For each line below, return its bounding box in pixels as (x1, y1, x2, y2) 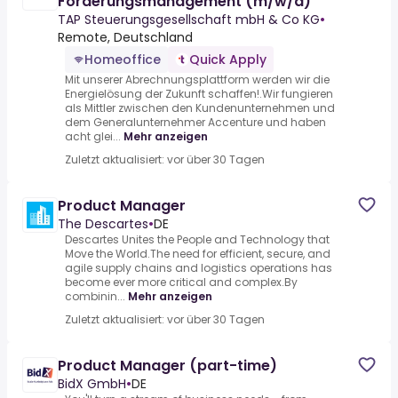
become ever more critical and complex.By (65, 275, 298, 291)
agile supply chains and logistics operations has (65, 260, 332, 276)
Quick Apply (189, 51, 267, 69)
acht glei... (65, 129, 121, 145)
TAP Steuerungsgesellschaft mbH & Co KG (58, 11, 320, 29)
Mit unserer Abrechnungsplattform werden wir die (65, 72, 330, 88)
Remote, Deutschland (58, 28, 193, 47)
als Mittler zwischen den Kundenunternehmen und (65, 100, 335, 116)
